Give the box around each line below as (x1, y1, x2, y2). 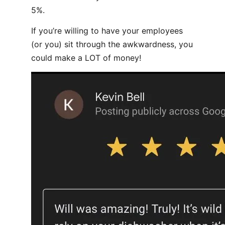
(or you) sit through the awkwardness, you (31, 39, 193, 49)
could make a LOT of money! (31, 53, 141, 63)
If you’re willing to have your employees (31, 26, 183, 36)
